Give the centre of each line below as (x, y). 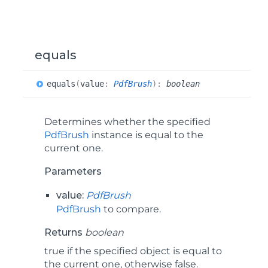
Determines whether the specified (127, 122)
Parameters (73, 171)
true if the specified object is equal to (133, 251)
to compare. (131, 209)
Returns (65, 232)
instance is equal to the (146, 135)
